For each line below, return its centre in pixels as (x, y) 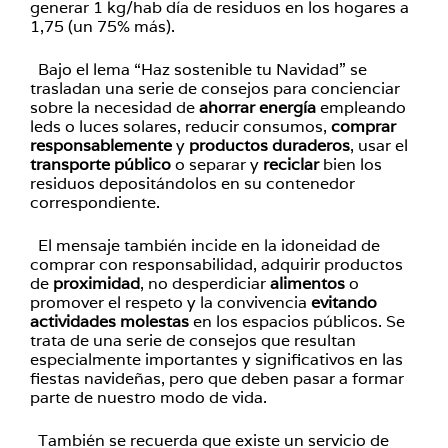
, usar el (379, 145)
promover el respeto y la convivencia (170, 302)
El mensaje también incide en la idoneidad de (205, 245)
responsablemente (101, 145)
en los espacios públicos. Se (297, 321)
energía (287, 107)
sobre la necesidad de (114, 107)
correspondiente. (95, 202)
